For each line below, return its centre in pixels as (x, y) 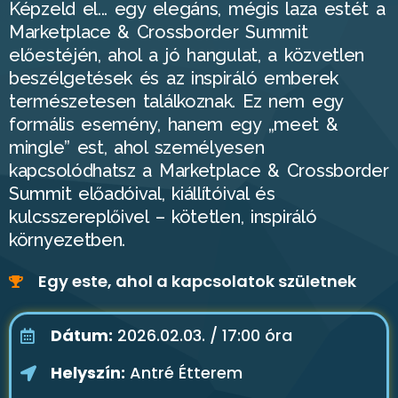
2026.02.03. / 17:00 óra (202, 336)
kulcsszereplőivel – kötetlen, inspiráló (163, 217)
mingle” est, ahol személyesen (137, 148)
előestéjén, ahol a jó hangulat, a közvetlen (187, 56)
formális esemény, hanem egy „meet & (174, 125)
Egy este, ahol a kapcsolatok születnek (197, 282)
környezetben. (68, 240)
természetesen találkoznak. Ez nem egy (176, 102)
